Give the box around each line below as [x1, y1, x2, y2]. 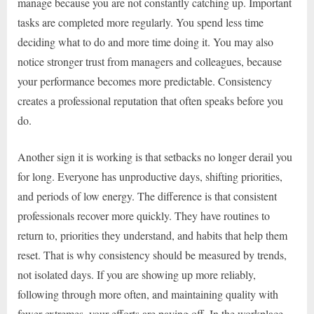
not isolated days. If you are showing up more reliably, [18, 266, 256, 282]
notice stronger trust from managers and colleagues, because [18, 53, 282, 69]
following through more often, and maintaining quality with [18, 286, 278, 301]
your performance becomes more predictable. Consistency [18, 73, 272, 88]
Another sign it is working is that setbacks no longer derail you [18, 149, 292, 164]
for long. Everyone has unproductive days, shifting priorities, [18, 168, 282, 184]
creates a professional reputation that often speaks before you [18, 93, 283, 108]
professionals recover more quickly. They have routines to [18, 207, 270, 223]
